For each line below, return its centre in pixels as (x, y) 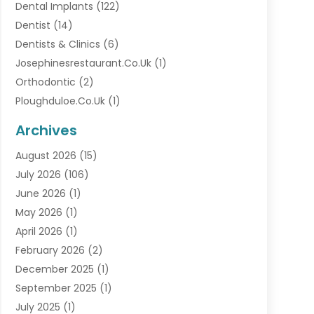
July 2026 (38, 175)
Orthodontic (45, 82)
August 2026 (46, 156)
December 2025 (54, 269)
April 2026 (39, 232)
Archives (46, 131)
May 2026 (39, 213)
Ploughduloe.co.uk (60, 101)
